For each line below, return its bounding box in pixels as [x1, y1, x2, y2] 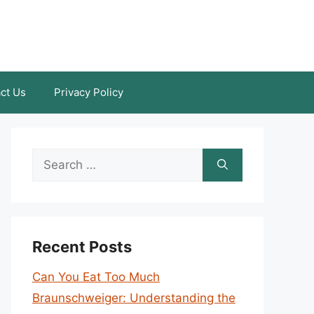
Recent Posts [32, 238, 132, 256]
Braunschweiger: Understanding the [32, 291, 235, 305]
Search [32, 151, 71, 165]
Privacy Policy [54, 86, 123, 99]
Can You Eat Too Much [32, 270, 160, 284]
